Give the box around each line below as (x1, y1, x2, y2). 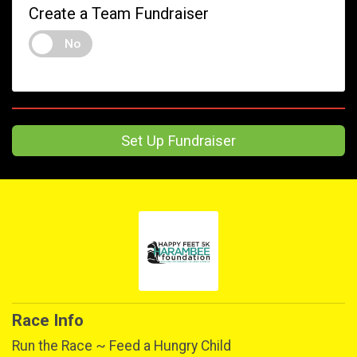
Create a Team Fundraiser (29, 4, 209, 24)
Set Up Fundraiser (121, 132, 236, 150)
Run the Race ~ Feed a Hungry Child (12, 338, 231, 355)
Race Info (12, 311, 84, 331)
